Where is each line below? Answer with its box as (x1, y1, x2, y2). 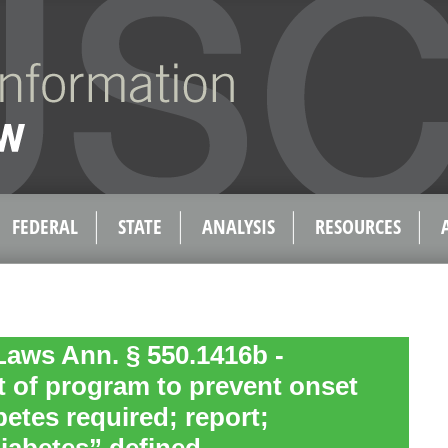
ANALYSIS (202, 213, 275, 240)
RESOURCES (315, 213, 401, 240)
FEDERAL (12, 213, 78, 240)
